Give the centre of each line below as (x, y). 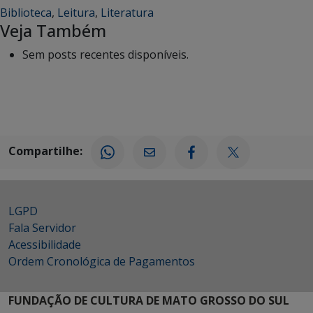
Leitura (76, 12)
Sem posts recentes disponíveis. (105, 54)
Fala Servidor (42, 227)
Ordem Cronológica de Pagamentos (102, 261)
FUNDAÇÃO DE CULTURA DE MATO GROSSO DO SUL (149, 300)
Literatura (127, 12)
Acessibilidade (45, 244)
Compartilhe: (45, 151)
